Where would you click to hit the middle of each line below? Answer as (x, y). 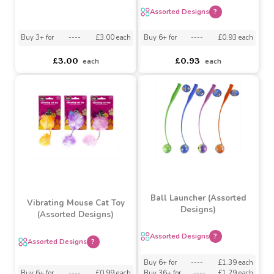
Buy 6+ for (168, 141)
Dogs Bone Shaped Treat (80, 84)
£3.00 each (119, 141)
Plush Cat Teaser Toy (209, 73)
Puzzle (80, 96)
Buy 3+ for (39, 141)
